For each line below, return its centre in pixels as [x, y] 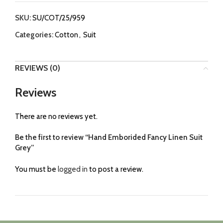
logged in [73, 169]
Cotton [66, 35]
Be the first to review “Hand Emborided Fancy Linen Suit [109, 137]
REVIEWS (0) [38, 68]
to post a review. [115, 169]
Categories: [34, 35]
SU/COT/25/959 [59, 18]
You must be [36, 169]
